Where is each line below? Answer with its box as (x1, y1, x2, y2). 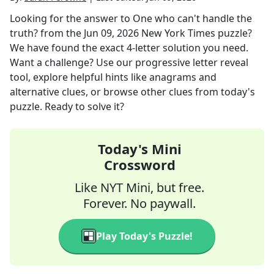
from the (38, 26, 84, 40)
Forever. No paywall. (83, 195, 196, 212)
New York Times (141, 26, 215, 40)
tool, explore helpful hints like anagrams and (10, 70, 217, 84)
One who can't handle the (133, 12, 252, 25)
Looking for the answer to (10, 12, 133, 25)
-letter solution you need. (132, 41, 248, 54)
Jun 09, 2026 (84, 26, 139, 40)
